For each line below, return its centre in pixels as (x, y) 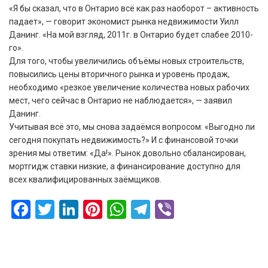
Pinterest (140, 209)
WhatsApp (169, 209)
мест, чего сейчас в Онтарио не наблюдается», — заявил (121, 100)
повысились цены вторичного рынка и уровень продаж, (119, 74)
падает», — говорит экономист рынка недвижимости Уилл (124, 21)
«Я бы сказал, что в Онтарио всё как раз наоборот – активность (134, 8)
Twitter (84, 209)
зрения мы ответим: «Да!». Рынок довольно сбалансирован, (127, 153)
